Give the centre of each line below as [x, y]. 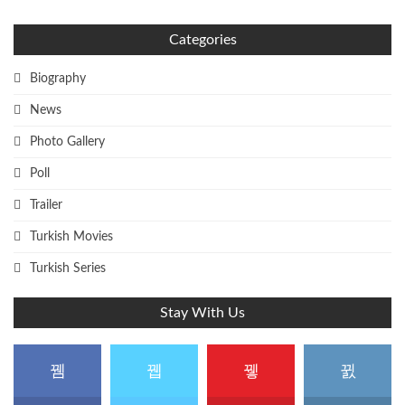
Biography [58, 78]
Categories [202, 40]
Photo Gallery [67, 141]
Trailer [46, 205]
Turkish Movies [71, 236]
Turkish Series [68, 268]
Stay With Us [202, 312]
